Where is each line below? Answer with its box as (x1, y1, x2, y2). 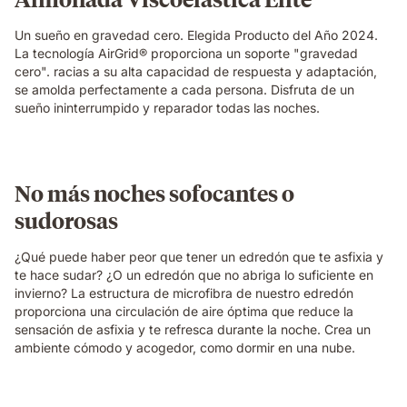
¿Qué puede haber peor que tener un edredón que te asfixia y (15, 249, 383, 264)
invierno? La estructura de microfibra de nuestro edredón (15, 285, 353, 301)
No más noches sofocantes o (15, 178, 294, 207)
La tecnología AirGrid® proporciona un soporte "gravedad (15, 45, 358, 61)
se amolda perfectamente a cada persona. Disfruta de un (15, 82, 354, 97)
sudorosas (15, 205, 118, 234)
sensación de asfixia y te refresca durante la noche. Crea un (15, 322, 371, 337)
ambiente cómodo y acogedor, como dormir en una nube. (15, 340, 355, 355)
